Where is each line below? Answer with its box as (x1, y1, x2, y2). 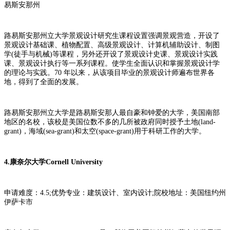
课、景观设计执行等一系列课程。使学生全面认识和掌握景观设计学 (4, 59, 220, 67)
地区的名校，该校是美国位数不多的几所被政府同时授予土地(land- (4, 118, 216, 126)
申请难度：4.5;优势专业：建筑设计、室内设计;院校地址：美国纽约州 (4, 188, 226, 197)
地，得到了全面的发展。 (4, 78, 83, 86)
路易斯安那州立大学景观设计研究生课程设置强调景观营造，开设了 (4, 31, 220, 40)
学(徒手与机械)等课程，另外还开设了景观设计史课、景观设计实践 (4, 50, 218, 58)
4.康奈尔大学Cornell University (4, 158, 103, 166)
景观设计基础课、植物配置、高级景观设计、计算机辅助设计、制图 (4, 41, 220, 49)
